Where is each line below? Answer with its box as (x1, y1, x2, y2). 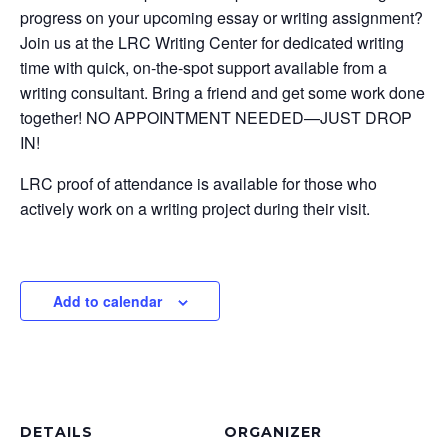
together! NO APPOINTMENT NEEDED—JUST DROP (20, 106, 412, 129)
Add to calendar (52, 291, 162, 311)
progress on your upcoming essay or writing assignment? (20, 6, 423, 29)
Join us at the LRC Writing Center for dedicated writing (20, 31, 404, 54)
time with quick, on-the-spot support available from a (20, 56, 387, 79)
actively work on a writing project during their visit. (20, 197, 370, 220)
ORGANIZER (224, 423, 322, 441)
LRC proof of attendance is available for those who (20, 172, 377, 195)
